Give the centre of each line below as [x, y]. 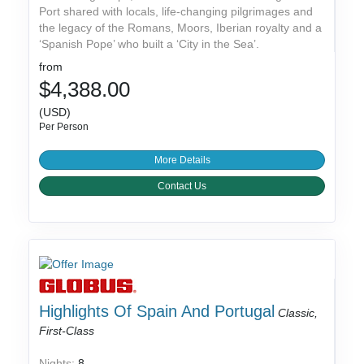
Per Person [64, 127]
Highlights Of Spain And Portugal [157, 312]
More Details [182, 160]
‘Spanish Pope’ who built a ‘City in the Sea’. [149, 44]
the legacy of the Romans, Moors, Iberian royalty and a [181, 28]
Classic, [298, 313]
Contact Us [182, 186]
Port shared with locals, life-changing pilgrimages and [176, 12]
